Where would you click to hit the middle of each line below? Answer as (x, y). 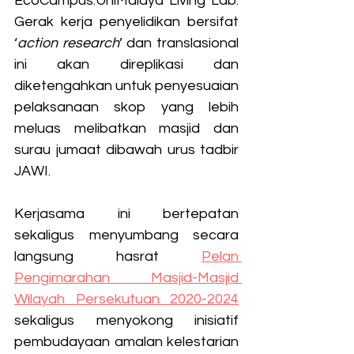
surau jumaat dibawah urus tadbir (126, 150)
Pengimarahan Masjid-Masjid (126, 278)
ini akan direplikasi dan (126, 65)
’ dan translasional (179, 43)
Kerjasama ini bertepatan (126, 214)
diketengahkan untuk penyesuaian (126, 86)
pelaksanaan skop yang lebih (126, 107)
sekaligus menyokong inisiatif (126, 321)
